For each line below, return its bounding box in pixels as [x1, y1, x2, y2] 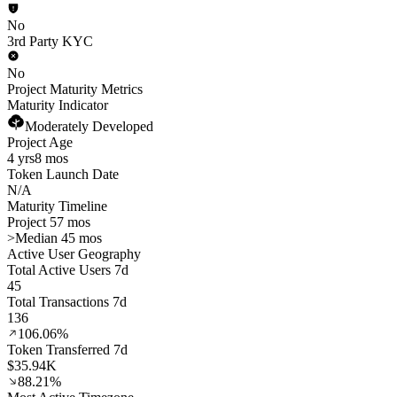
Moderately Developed [25, 119, 153, 134]
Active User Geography [7, 246, 141, 261]
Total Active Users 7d [7, 262, 128, 277]
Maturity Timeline [7, 198, 107, 214]
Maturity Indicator [7, 97, 108, 113]
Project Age [7, 135, 73, 150]
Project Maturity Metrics [7, 82, 143, 97]
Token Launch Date [7, 167, 119, 182]
